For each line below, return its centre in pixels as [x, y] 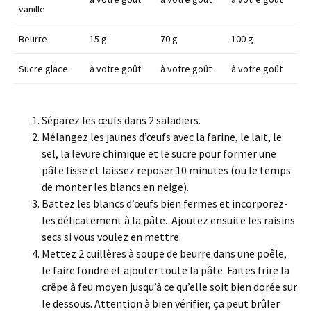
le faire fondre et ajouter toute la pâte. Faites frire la [166, 270]
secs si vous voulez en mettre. [112, 237]
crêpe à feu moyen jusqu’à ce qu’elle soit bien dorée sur [169, 287]
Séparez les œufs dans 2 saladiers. [121, 120]
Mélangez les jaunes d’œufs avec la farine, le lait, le [162, 137]
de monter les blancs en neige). [116, 187]
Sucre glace [43, 69]
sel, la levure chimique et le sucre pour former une [159, 154]
